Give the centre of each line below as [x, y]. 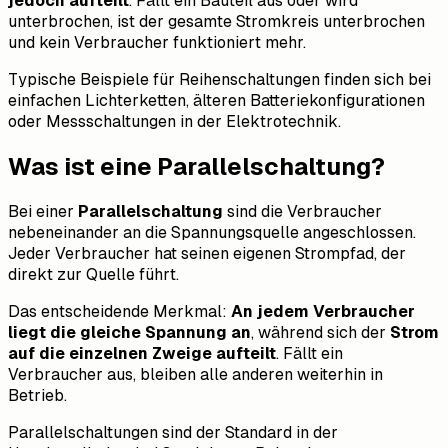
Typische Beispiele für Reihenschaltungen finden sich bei [219, 80]
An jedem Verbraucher [323, 312]
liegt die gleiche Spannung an [129, 333]
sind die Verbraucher [302, 212]
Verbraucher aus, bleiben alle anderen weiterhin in [195, 375]
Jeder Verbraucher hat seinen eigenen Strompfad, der [207, 254]
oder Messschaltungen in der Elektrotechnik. [174, 122]
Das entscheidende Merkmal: [119, 312]
